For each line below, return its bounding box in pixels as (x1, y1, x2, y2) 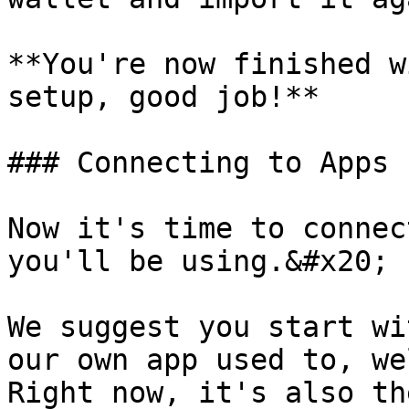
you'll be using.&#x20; (7, 245, 389, 278)
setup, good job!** (7, 80, 320, 113)
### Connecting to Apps (7, 146, 389, 179)
